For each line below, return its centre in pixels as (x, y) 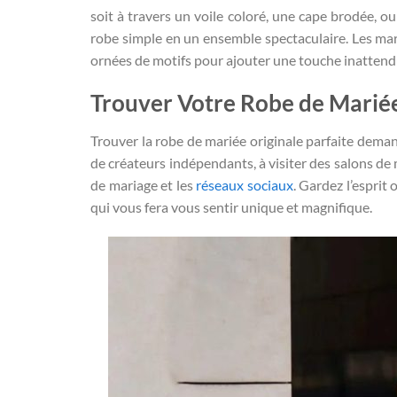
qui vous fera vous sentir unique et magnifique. (231, 207)
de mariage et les (144, 185)
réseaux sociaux (245, 185)
